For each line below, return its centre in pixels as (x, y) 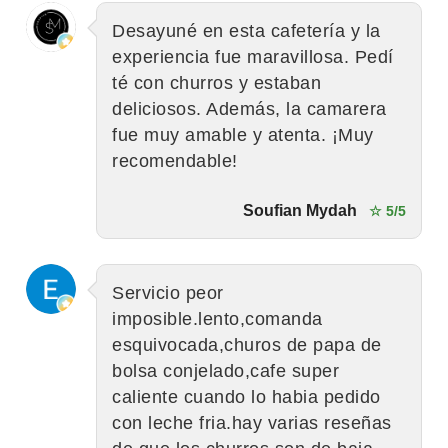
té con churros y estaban (216, 82)
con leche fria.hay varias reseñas (252, 422)
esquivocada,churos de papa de (247, 344)
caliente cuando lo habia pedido (246, 396)
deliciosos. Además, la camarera (249, 108)
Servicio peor (168, 292)
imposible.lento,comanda (217, 318)
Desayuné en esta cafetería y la (246, 30)
